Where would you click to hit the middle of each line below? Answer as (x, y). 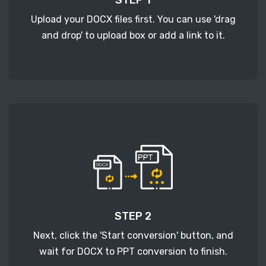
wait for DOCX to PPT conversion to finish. (133, 251)
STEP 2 (133, 216)
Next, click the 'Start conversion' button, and (133, 235)
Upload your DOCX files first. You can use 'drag (133, 19)
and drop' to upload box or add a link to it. (133, 35)
